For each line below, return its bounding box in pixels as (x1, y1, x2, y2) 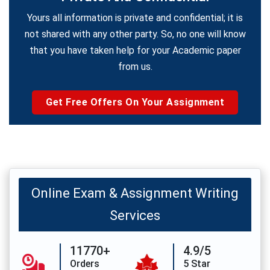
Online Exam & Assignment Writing (31, 186, 239, 201)
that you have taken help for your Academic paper (29, 45, 241, 56)
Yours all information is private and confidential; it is (27, 12, 243, 24)
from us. (118, 61, 152, 72)
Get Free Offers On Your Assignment (46, 96, 224, 108)
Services (110, 208, 160, 223)
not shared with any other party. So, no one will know (24, 28, 246, 40)
